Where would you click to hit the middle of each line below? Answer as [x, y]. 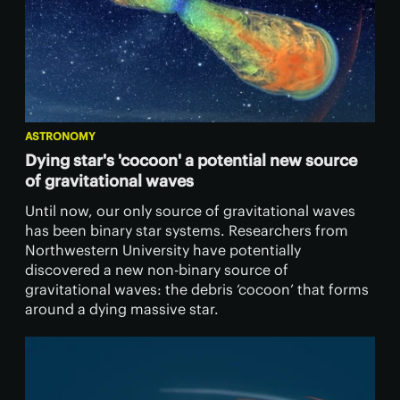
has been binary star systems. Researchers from [187, 231]
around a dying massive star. [122, 309]
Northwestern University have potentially [163, 250]
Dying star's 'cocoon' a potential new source [191, 161]
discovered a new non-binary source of [157, 270]
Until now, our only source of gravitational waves [190, 211]
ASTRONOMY [60, 137]
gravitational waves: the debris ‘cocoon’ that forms [197, 290]
